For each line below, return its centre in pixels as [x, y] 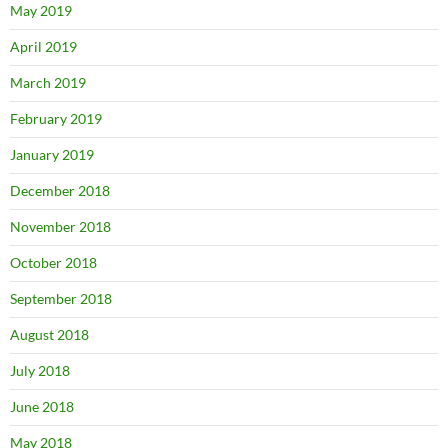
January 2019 [52, 154]
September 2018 [61, 298]
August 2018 [49, 334]
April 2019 [43, 46]
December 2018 [60, 190]
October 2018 [53, 262]
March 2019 [48, 82]
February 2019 [56, 118]
